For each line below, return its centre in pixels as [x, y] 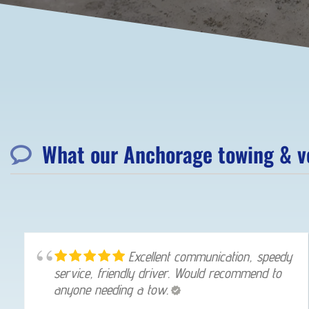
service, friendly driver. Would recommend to [168, 273]
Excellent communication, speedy [210, 256]
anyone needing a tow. [111, 289]
